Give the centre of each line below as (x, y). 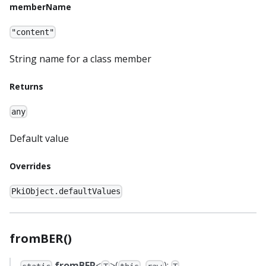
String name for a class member (80, 59)
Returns (26, 87)
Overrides (30, 166)
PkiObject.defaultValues (66, 191)
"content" (33, 32)
